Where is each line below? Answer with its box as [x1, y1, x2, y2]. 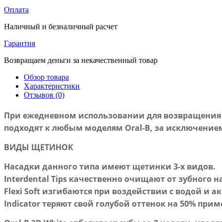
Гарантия [4, 39, 35, 48]
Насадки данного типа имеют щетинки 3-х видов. [4, 161, 216, 172]
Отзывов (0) [24, 90, 64, 99]
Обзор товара [24, 72, 69, 81]
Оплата [4, 5, 29, 14]
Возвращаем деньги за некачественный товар [4, 55, 158, 64]
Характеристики [24, 81, 80, 90]
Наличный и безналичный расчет [4, 22, 117, 31]
